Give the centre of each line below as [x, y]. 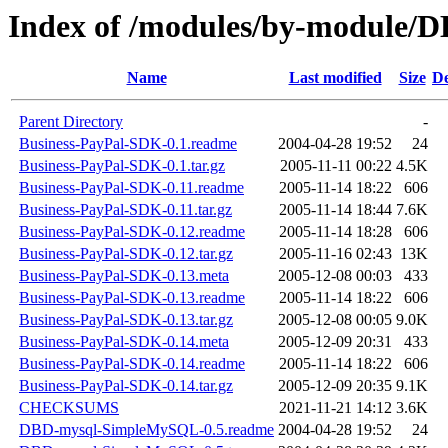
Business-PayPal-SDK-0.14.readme [132, 364]
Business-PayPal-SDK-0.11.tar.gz [125, 210]
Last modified [335, 78]
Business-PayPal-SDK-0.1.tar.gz [122, 166]
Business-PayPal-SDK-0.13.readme [132, 298]
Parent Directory [71, 122]
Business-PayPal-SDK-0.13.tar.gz [126, 320]
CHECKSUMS [69, 408]
